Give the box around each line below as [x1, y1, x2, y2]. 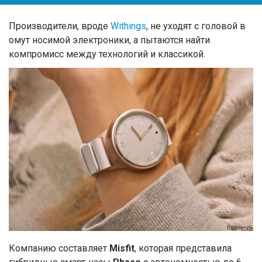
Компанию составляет [9, 243, 109, 254]
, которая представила [135, 243, 232, 254]
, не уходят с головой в [146, 20, 246, 32]
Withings [111, 20, 146, 32]
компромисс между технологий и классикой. [9, 49, 205, 60]
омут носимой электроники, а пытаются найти [9, 35, 210, 46]
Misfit [109, 243, 135, 254]
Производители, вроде [9, 20, 111, 32]
